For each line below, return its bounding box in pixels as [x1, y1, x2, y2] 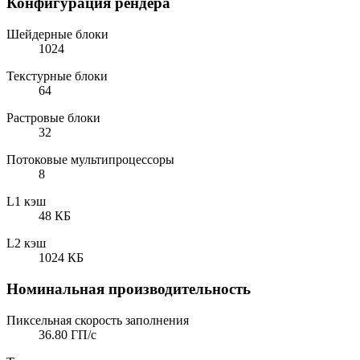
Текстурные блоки [6, 69, 108, 84]
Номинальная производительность [6, 280, 251, 297]
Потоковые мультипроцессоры [6, 153, 174, 167]
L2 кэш [6, 236, 46, 251]
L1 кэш [6, 194, 46, 209]
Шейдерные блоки [6, 27, 108, 42]
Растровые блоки [6, 111, 100, 125]
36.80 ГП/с [39, 327, 96, 342]
